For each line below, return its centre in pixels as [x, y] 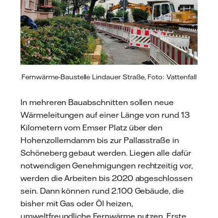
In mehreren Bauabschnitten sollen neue [97, 102]
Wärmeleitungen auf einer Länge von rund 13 [105, 115]
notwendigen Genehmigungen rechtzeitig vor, [107, 165]
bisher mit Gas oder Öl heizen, [77, 203]
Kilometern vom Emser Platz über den [92, 127]
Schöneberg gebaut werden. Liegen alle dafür [106, 153]
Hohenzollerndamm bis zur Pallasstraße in [100, 140]
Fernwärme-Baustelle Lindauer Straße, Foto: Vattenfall [109, 77]
